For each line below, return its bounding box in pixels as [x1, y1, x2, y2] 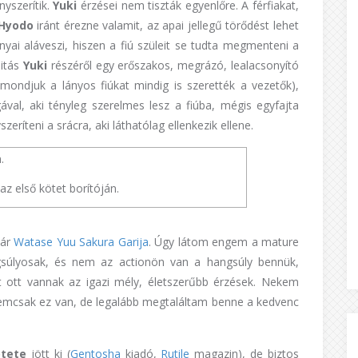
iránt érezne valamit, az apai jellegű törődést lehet [33, 17, 299, 33]
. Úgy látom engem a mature [148, 233, 300, 249]
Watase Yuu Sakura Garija [14, 233, 149, 249]
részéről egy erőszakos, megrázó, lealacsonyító [46, 57, 300, 73]
